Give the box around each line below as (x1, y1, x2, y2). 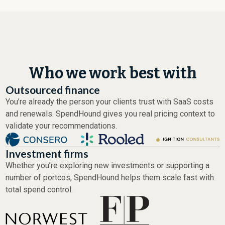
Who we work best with (28, 64, 197, 82)
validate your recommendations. (6, 121, 118, 131)
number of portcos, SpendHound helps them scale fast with (6, 172, 214, 182)
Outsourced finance (6, 83, 100, 96)
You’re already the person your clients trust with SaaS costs (6, 96, 214, 106)
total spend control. (6, 184, 73, 194)
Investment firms (6, 147, 89, 160)
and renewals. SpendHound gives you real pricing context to (6, 108, 215, 119)
